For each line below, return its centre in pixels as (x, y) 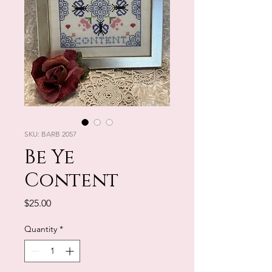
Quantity (41, 229)
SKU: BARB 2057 (50, 134)
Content (71, 180)
